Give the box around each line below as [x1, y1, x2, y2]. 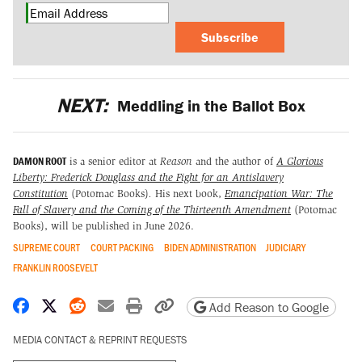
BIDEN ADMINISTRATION [163, 241, 256, 255]
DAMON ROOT [13, 154, 66, 169]
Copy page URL [174, 295, 276, 316]
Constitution [13, 187, 68, 200]
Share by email [113, 295, 215, 316]
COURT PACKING [90, 241, 154, 255]
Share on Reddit [85, 295, 195, 316]
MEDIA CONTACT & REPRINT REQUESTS [13, 333, 187, 347]
